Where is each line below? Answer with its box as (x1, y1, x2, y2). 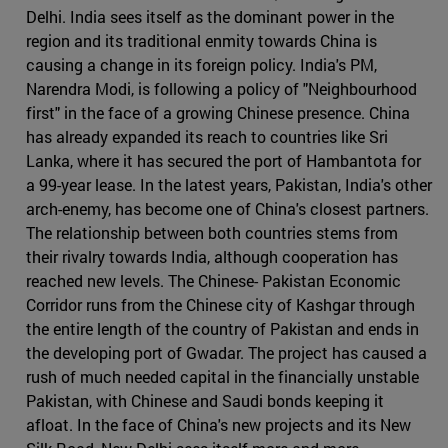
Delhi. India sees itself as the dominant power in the (26, 6, 394, 28)
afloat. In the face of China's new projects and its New (26, 414, 411, 436)
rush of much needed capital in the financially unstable (26, 366, 419, 388)
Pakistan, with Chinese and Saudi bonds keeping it (26, 390, 384, 412)
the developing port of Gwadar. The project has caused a (26, 342, 427, 364)
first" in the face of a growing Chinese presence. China (26, 102, 410, 124)
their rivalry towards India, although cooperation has (26, 246, 398, 268)
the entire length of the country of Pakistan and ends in (26, 318, 419, 340)
